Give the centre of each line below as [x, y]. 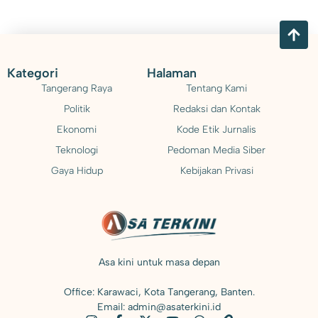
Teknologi [77, 150]
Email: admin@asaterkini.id [159, 307]
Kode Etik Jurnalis [217, 129]
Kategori [33, 73]
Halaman [171, 73]
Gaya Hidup [77, 170]
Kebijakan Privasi [216, 170]
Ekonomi [77, 129]
